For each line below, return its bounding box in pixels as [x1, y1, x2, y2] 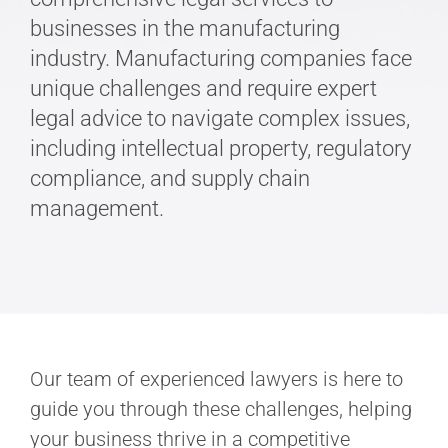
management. [30, 196, 164, 221]
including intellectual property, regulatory [30, 136, 411, 161]
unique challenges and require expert [30, 76, 377, 101]
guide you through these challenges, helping [30, 397, 412, 421]
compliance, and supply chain [30, 166, 310, 191]
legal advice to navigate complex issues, [30, 106, 410, 131]
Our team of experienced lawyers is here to [30, 367, 403, 391]
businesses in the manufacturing [30, 16, 340, 41]
